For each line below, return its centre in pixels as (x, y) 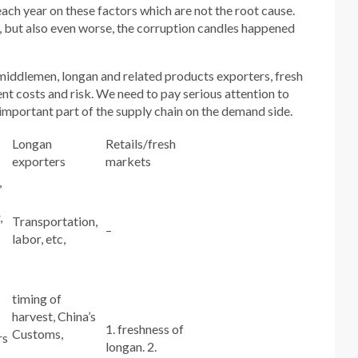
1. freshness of (144, 329)
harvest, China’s (54, 316)
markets (128, 161)
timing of (36, 298)
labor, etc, (38, 239)
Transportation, (54, 221)
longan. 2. (131, 346)
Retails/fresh (140, 143)
